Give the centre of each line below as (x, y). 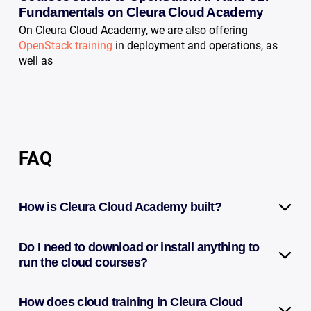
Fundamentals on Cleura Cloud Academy (141, 12)
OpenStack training (67, 45)
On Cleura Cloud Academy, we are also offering (133, 30)
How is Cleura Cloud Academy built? (120, 207)
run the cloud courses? (83, 263)
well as (35, 61)
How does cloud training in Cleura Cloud (131, 302)
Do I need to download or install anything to (139, 247)
